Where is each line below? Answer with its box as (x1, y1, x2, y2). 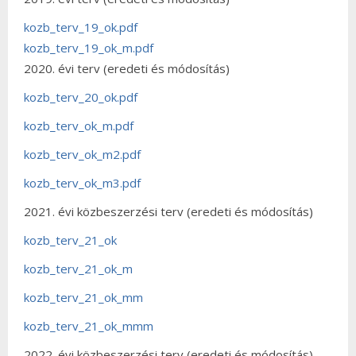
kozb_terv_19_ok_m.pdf (24, 39, 153, 56)
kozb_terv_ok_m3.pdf (24, 174, 141, 191)
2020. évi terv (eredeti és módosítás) (24, 60, 230, 76)
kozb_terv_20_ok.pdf (24, 88, 137, 105)
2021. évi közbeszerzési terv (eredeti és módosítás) (24, 203, 313, 219)
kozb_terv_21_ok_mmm (24, 317, 153, 334)
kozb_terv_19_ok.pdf (24, 18, 137, 35)
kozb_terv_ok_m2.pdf (24, 145, 141, 162)
